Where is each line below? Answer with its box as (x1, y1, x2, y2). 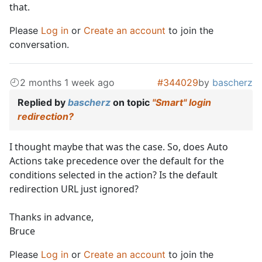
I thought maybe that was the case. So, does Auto (9, 140, 228, 154)
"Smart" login (152, 96, 211, 109)
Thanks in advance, (9, 211, 94, 224)
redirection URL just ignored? (9, 182, 139, 196)
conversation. (9, 39, 69, 51)
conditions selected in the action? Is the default (9, 168, 218, 182)
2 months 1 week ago (20, 77, 115, 89)
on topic (111, 96, 152, 109)
